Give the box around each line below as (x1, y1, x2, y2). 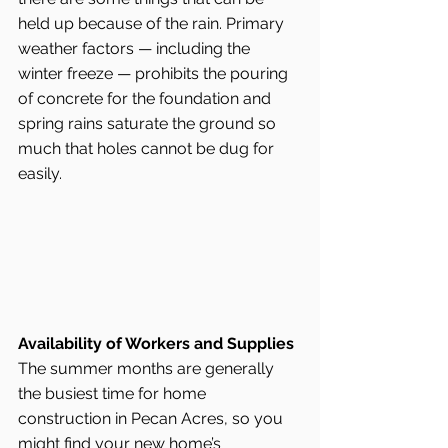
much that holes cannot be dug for (18, 138, 278, 158)
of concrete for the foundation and (18, 88, 275, 108)
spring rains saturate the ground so (18, 113, 280, 133)
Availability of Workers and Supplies (18, 333, 294, 353)
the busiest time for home (18, 383, 210, 403)
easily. (18, 163, 62, 183)
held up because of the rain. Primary (18, 13, 288, 33)
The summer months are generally (18, 358, 278, 378)
